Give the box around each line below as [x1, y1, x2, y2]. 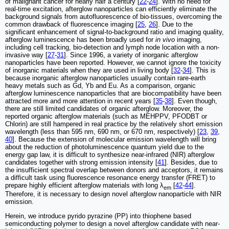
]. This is [190, 66, 216, 74]
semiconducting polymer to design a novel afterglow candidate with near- [5, 220, 220, 228]
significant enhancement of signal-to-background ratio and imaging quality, [5, 28, 224, 36]
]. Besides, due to [165, 158, 217, 166]
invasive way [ [5, 51, 48, 59]
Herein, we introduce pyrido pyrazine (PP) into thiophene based [5, 212, 191, 220]
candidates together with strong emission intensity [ [5, 158, 157, 166]
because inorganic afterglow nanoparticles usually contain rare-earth [5, 74, 205, 82]
